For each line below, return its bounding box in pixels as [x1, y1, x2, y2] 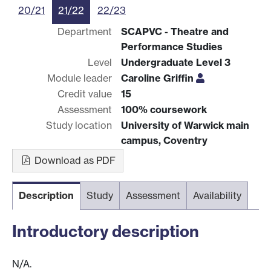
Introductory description [12, 221, 199, 241]
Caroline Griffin [121, 71, 196, 84]
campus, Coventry [121, 134, 207, 146]
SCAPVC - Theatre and [121, 25, 229, 38]
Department [57, 25, 112, 38]
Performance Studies [121, 40, 223, 53]
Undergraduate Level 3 [121, 56, 230, 68]
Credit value [57, 87, 112, 100]
